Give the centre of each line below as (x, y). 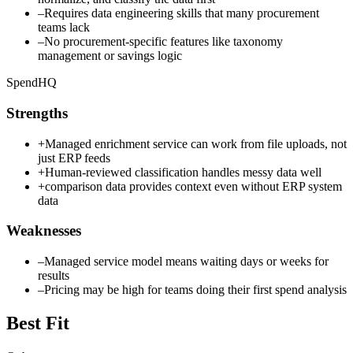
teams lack (64, 28)
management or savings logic (110, 56)
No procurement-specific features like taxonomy (163, 42)
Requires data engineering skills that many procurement (182, 13)
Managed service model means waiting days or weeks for (186, 262)
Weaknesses (44, 231)
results (54, 276)
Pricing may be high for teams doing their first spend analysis (195, 290)
